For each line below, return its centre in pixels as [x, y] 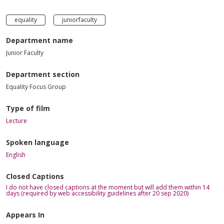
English [16, 154]
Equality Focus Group [36, 86]
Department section [43, 74]
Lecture [16, 120]
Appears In [25, 214]
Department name [39, 40]
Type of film [28, 108]
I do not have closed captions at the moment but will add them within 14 [108, 187]
